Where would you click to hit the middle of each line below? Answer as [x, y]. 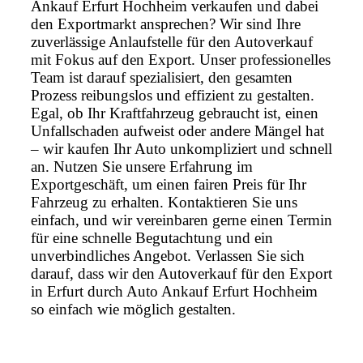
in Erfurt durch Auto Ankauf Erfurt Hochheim [174, 292]
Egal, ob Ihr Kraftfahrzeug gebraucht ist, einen [175, 113]
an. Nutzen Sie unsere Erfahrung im [142, 167]
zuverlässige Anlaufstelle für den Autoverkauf [172, 42]
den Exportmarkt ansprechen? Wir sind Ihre [166, 24]
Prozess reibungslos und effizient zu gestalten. [173, 96]
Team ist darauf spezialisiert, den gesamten [162, 78]
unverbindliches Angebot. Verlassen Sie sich [168, 256]
